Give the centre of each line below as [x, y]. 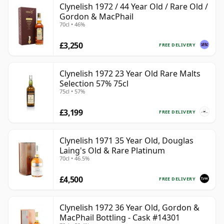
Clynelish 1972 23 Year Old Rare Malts [130, 74]
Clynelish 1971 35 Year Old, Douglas [126, 141]
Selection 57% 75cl [94, 84]
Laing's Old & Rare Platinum [112, 151]
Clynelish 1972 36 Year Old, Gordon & [129, 208]
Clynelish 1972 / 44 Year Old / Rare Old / [134, 7]
